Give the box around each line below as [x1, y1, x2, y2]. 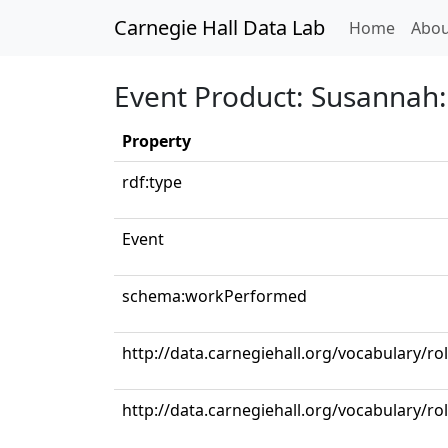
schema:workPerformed [122, 285, 307, 307]
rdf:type [122, 171, 182, 193]
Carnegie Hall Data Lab [114, 14, 325, 41]
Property [122, 130, 191, 152]
